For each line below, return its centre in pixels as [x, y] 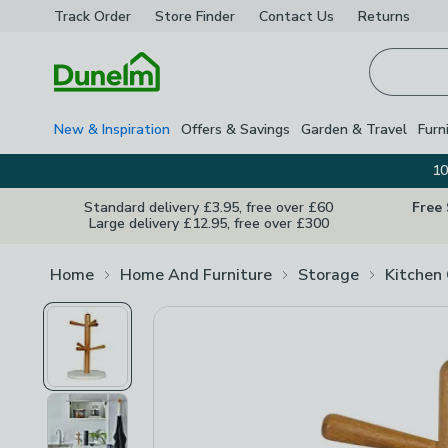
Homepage [92, 103]
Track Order [92, 16]
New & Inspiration [112, 129]
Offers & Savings [235, 129]
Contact [286, 16]
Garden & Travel [354, 129]
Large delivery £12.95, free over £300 [208, 223]
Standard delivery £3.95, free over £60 [208, 207]
